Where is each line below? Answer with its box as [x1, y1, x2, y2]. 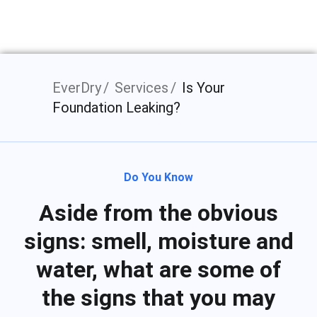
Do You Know [124, 171, 193, 184]
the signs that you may [42, 284, 275, 311]
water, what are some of [35, 256, 282, 283]
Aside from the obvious [39, 200, 278, 226]
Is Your [182, 79, 225, 96]
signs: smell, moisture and [23, 228, 294, 255]
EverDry [52, 79, 101, 96]
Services [115, 79, 168, 96]
